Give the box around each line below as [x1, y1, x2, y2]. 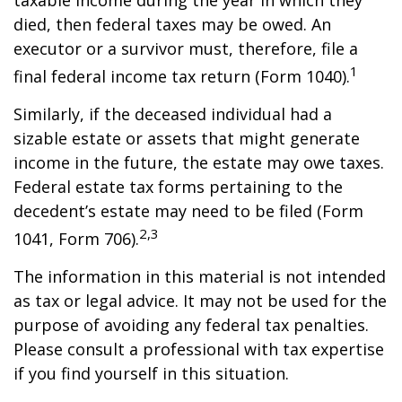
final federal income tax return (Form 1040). [13, 66, 350, 87]
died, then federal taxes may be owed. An [13, 13, 331, 35]
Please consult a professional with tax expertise [13, 338, 384, 360]
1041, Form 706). [13, 228, 139, 249]
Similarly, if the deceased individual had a [13, 103, 332, 125]
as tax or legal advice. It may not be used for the [13, 290, 387, 311]
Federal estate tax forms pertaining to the [13, 176, 343, 197]
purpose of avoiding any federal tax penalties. [13, 314, 369, 336]
